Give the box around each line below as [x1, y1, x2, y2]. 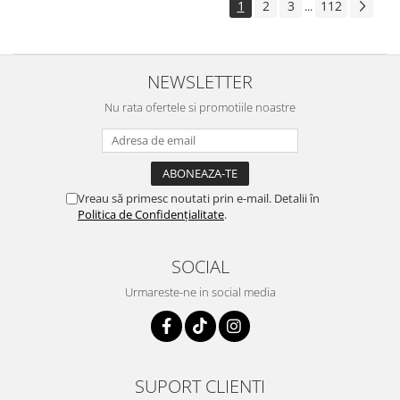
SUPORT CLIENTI [135, 373, 265, 398]
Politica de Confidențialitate [78, 206, 224, 222]
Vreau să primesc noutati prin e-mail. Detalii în [78, 190, 320, 206]
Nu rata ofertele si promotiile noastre [104, 99, 296, 115]
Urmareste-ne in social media [124, 284, 276, 300]
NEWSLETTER [147, 69, 253, 94]
